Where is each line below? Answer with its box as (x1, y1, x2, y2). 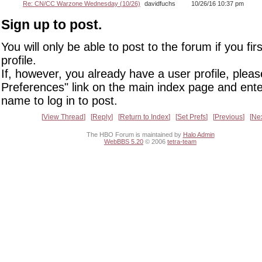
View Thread (43, 112, 84, 121)
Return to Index (120, 112, 168, 121)
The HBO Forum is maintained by (86, 131, 183, 139)
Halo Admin (182, 131, 215, 139)
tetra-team (167, 138, 196, 146)
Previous (215, 112, 243, 121)
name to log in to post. (1, 94, 118, 107)
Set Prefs (177, 112, 206, 121)
